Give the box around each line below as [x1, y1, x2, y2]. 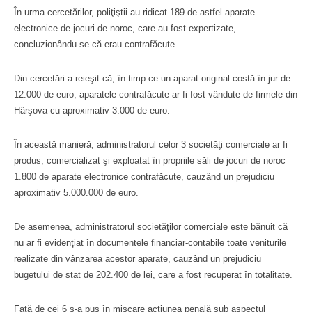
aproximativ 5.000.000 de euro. [14, 187, 139, 198]
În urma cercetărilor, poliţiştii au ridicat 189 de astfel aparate [14, 6, 255, 17]
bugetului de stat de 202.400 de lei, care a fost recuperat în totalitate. [14, 269, 292, 280]
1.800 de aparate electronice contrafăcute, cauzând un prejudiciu [14, 171, 274, 182]
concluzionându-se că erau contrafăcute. [14, 38, 178, 49]
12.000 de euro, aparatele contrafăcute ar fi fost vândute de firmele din [14, 88, 297, 100]
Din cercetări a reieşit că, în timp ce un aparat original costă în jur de [14, 72, 290, 84]
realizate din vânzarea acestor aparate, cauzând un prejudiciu [14, 253, 261, 264]
